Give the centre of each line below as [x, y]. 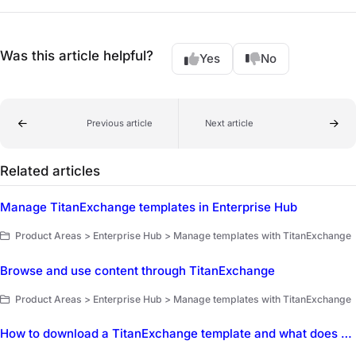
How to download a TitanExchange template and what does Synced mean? [346, 334]
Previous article [119, 124]
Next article [229, 124]
